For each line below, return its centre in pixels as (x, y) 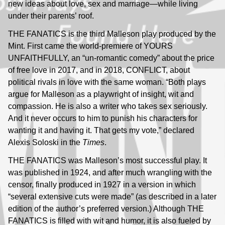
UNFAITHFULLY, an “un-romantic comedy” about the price (111, 58)
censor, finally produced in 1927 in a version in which (102, 184)
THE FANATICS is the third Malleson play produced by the (112, 34)
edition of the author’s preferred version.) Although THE (106, 208)
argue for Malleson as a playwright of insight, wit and (101, 94)
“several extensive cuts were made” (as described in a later (112, 196)
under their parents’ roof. (51, 16)
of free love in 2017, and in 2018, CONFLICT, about (99, 70)
